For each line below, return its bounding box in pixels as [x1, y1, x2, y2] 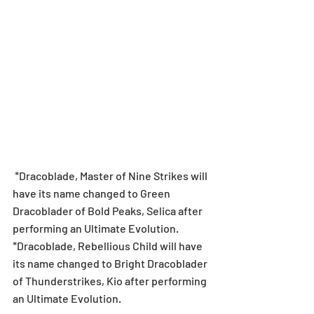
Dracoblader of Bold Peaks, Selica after [13, 203, 205, 217]
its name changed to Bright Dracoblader [13, 256, 210, 270]
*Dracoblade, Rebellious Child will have [13, 238, 205, 252]
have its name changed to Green [13, 186, 172, 200]
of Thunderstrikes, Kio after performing [13, 273, 209, 287]
